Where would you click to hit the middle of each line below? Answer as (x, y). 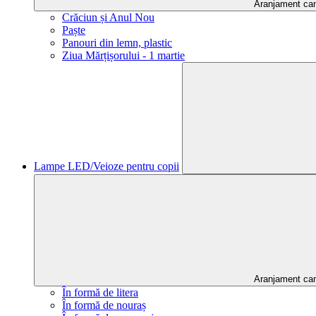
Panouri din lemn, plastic (117, 43)
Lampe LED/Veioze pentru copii (107, 166)
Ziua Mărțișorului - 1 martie (123, 55)
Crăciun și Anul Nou (108, 17)
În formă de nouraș (104, 305)
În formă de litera (100, 292)
